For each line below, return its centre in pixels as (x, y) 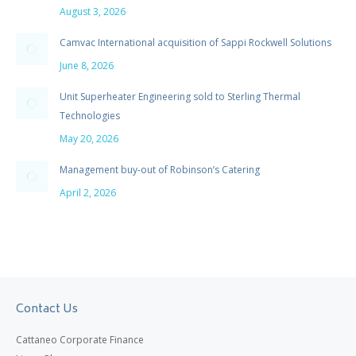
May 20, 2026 (89, 139)
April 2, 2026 (88, 193)
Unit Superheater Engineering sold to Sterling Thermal (180, 97)
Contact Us (47, 310)
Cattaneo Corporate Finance (80, 340)
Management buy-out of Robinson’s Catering (160, 170)
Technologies (90, 116)
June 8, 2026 (87, 66)
